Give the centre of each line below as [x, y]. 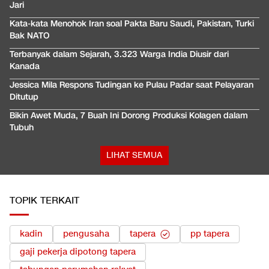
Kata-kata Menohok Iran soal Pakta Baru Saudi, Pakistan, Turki [132, 24]
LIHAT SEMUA [134, 156]
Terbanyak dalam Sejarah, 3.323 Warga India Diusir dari [119, 55]
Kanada [25, 67]
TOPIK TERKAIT [44, 201]
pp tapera [210, 234]
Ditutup [24, 97]
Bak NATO [30, 36]
